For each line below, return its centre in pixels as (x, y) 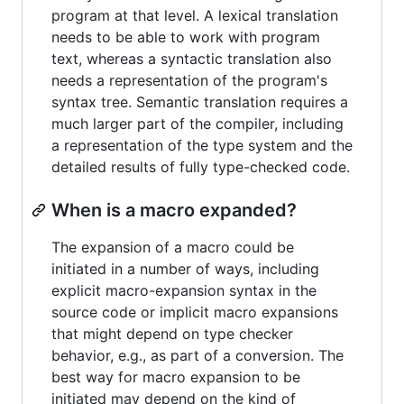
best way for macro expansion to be (176, 376)
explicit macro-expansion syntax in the (184, 290)
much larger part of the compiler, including (197, 123)
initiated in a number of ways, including (185, 268)
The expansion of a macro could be (173, 247)
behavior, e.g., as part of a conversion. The (197, 355)
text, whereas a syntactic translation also (192, 58)
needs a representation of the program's (189, 80)
